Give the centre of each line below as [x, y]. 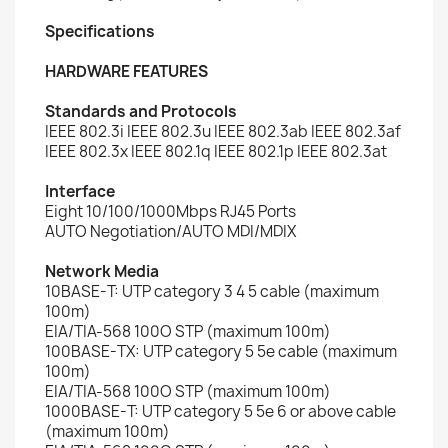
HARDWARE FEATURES [126, 71]
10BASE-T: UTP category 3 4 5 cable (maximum [212, 291]
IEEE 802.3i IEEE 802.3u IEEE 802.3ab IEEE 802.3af [223, 131]
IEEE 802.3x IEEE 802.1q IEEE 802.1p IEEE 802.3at [216, 151]
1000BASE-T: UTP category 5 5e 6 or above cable [220, 411]
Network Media [102, 271]
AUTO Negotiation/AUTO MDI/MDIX [170, 231]
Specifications [100, 31]
